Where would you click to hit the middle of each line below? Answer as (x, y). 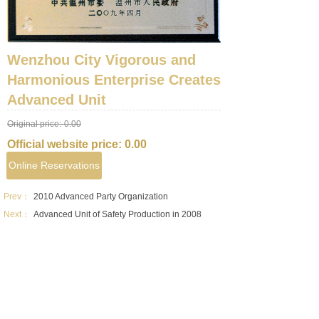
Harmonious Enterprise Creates (114, 79)
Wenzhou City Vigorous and (101, 59)
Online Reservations (54, 165)
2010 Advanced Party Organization (101, 196)
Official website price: (66, 144)
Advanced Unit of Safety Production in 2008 (117, 214)
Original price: (34, 124)
